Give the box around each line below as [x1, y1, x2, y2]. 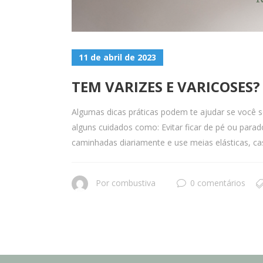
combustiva [112, 177, 156, 188]
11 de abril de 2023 [79, 52, 156, 63]
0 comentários [190, 177, 245, 188]
